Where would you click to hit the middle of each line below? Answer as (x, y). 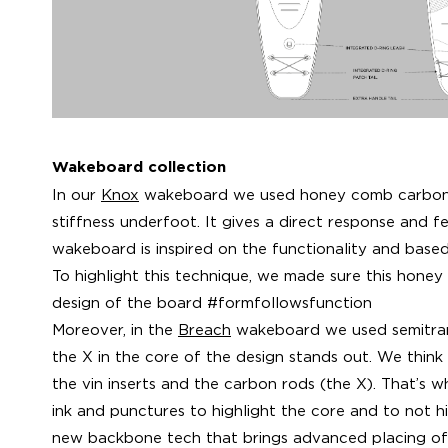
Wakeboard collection (139, 168)
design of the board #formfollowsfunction (212, 302)
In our (76, 194)
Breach (204, 329)
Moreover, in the (115, 329)
